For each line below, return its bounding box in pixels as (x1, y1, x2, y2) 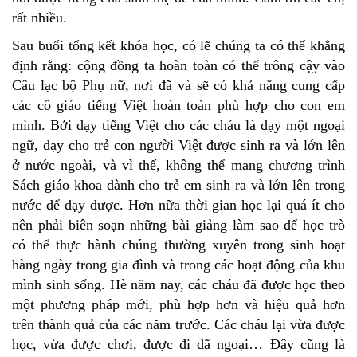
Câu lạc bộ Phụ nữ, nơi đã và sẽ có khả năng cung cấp (12, 76, 345, 93)
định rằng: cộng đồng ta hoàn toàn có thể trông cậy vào (12, 57, 345, 73)
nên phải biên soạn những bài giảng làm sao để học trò (12, 216, 345, 233)
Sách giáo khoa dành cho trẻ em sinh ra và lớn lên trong (12, 176, 345, 193)
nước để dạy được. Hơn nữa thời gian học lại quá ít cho (12, 196, 345, 213)
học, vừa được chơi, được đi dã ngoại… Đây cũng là (12, 335, 345, 352)
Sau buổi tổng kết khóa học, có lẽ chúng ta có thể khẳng (12, 37, 345, 53)
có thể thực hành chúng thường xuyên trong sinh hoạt (12, 236, 345, 253)
